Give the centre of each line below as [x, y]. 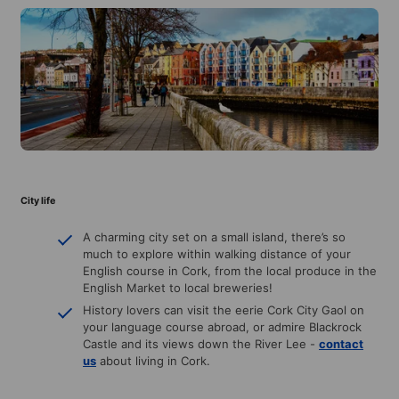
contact [341, 343]
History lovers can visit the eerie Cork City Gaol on [224, 309]
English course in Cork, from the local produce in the [230, 270]
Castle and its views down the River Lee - [201, 343]
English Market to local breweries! [178, 287]
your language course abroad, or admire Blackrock [222, 326]
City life [38, 200]
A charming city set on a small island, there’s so [214, 236]
